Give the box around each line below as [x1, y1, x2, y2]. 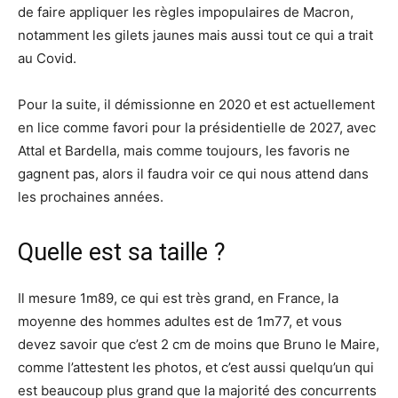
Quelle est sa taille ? [18, 238, 226, 267]
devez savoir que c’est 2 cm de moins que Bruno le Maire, [18, 336, 379, 354]
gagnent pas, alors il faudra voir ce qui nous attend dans [18, 165, 369, 183]
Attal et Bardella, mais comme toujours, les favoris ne [18, 142, 350, 160]
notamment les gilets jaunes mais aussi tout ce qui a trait [18, 27, 373, 44]
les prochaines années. [18, 188, 163, 206]
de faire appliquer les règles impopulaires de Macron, [18, 4, 354, 21]
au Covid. [18, 50, 76, 68]
